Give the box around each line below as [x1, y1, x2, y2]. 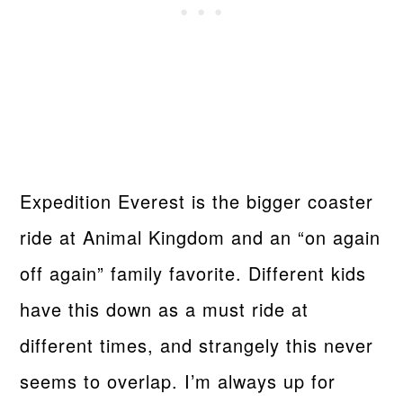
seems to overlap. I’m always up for [20, 367, 336, 394]
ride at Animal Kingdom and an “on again [20, 223, 381, 250]
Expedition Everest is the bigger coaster [20, 187, 374, 214]
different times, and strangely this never [20, 331, 374, 358]
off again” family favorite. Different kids [20, 259, 367, 286]
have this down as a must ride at [20, 295, 309, 322]
